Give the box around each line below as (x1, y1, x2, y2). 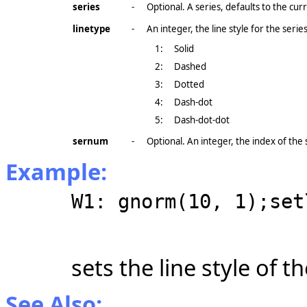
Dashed (174, 60, 206, 73)
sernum (73, 135, 108, 147)
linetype (73, 23, 110, 35)
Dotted (174, 78, 204, 90)
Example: (5, 156, 107, 187)
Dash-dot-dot (174, 114, 230, 126)
